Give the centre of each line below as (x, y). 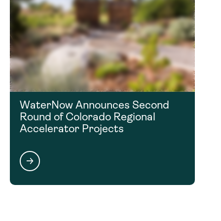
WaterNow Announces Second (94, 105)
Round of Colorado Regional (88, 116)
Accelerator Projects (72, 128)
